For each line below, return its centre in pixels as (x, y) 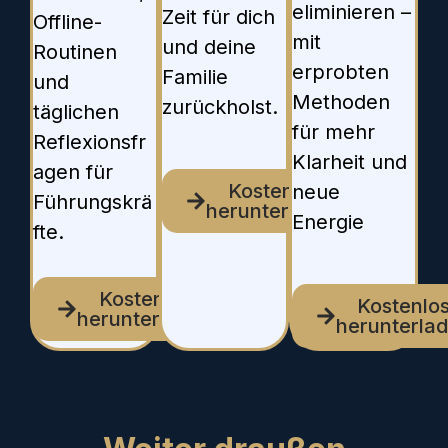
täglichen (76, 112)
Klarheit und (349, 162)
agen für (73, 172)
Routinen (75, 52)
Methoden (340, 102)
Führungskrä (92, 202)
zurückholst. (220, 107)
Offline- (67, 22)
